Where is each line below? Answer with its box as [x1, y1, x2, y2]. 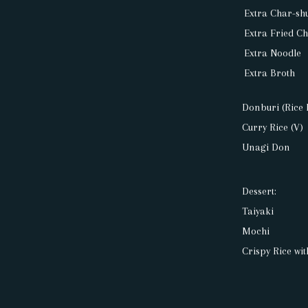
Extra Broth [244, 66, 296, 79]
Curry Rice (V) [242, 121, 304, 134]
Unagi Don [242, 141, 291, 154]
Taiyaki [242, 205, 274, 218]
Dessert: [242, 185, 277, 198]
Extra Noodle [244, 46, 302, 59]
